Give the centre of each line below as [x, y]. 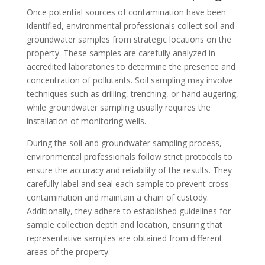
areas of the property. [68, 252]
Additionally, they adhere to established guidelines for [128, 211]
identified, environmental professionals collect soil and [130, 26]
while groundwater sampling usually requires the [118, 107]
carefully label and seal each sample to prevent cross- [129, 184]
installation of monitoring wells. [86, 121]
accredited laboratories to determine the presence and [131, 67]
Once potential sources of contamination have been [126, 12]
